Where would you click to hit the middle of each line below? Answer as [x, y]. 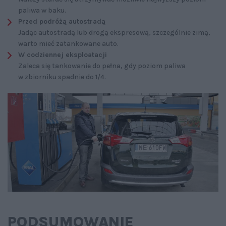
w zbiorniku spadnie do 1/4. [62, 77]
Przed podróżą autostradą [62, 22]
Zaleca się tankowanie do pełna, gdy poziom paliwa [102, 66]
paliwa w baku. [42, 11]
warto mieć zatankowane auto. [68, 44]
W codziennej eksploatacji [63, 55]
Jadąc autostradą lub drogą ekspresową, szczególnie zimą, [114, 33]
